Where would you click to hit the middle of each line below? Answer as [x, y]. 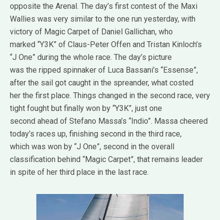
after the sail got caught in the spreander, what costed [102, 83]
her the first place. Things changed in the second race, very [110, 96]
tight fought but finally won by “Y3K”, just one [86, 109]
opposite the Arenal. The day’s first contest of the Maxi [104, 6]
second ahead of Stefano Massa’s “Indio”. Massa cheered [109, 121]
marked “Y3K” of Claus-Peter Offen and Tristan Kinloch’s [106, 45]
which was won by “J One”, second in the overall [92, 147]
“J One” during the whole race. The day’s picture [91, 57]
